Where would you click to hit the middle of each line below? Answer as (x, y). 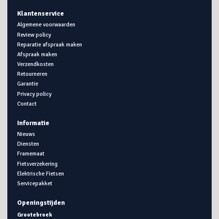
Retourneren (32, 74)
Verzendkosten (35, 64)
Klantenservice (40, 13)
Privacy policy (34, 94)
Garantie (27, 84)
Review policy (34, 34)
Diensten (28, 144)
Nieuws (26, 134)
